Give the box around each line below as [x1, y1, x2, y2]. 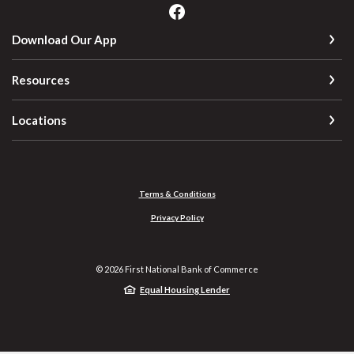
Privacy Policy [150, 212, 204, 222]
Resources [12, 72, 70, 87]
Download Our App [12, 32, 117, 47]
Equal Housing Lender [140, 284, 230, 295]
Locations [12, 112, 66, 127]
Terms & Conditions [138, 188, 216, 198]
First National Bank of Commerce [123, 263, 258, 274]
